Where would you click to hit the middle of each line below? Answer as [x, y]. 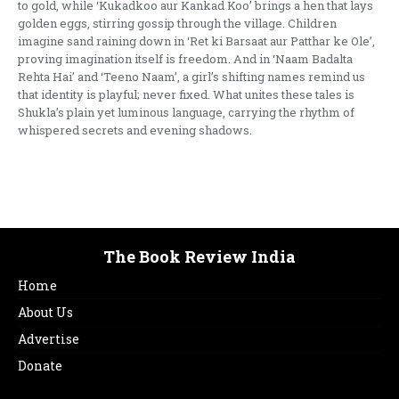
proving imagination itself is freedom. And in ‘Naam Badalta [185, 59]
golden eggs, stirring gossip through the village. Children [177, 24]
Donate [40, 366]
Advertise [49, 339]
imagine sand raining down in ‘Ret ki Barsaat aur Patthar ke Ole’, [196, 41]
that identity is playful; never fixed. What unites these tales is [186, 95]
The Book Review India [199, 257]
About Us [45, 313]
